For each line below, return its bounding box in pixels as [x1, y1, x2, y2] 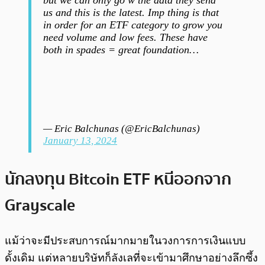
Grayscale [5, 192, 75, 219]
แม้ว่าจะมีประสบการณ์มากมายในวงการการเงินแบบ [5, 235, 245, 247]
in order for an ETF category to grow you [43, 18, 222, 31]
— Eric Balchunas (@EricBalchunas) [43, 122, 200, 134]
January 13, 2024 [43, 134, 117, 146]
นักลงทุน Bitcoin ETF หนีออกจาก [5, 166, 231, 193]
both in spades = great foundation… [43, 43, 199, 56]
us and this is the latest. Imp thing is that [43, 6, 219, 18]
